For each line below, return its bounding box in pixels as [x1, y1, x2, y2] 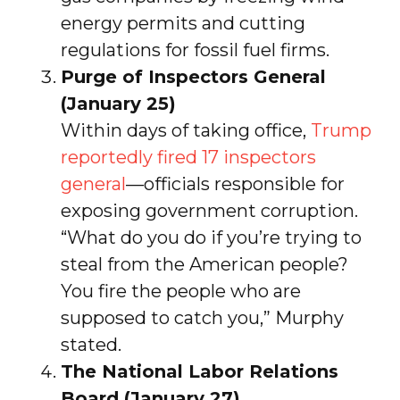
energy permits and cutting [60, 12, 305, 34]
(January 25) [60, 92, 176, 114]
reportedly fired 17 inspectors [60, 146, 316, 168]
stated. [60, 333, 121, 355]
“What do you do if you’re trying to [60, 226, 362, 248]
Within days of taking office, [60, 119, 311, 141]
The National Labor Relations [60, 360, 338, 382]
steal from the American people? [60, 253, 348, 275]
